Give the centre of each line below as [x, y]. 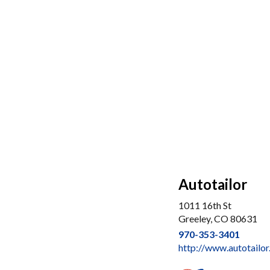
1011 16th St [205, 205]
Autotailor [213, 184]
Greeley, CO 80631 [218, 218]
